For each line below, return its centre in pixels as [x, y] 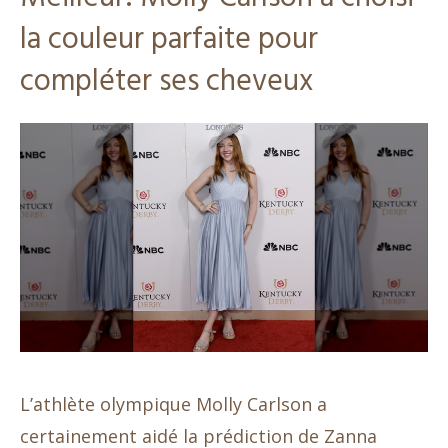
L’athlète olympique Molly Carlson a [173, 403]
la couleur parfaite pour [169, 39]
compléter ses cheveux [166, 81]
